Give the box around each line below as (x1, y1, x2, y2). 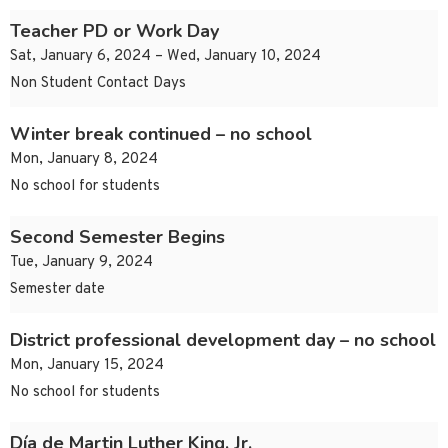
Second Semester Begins (10, 225, 225, 250)
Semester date (10, 280, 105, 300)
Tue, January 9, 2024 (10, 253, 153, 273)
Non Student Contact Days (10, 74, 186, 94)
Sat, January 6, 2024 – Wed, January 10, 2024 (10, 47, 321, 67)
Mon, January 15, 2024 (10, 356, 164, 376)
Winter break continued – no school (10, 122, 312, 147)
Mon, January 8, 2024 (10, 150, 158, 170)
